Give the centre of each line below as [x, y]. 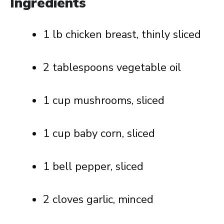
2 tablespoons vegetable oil [112, 67]
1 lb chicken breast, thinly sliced [122, 34]
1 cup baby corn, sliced [99, 133]
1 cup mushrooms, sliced [104, 100]
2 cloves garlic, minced [98, 199]
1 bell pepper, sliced [93, 166]
